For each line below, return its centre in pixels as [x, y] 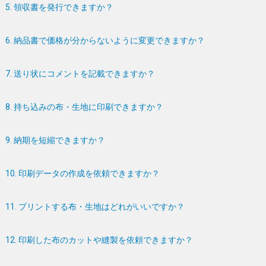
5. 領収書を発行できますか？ [60, 7]
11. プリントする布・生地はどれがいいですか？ [95, 207]
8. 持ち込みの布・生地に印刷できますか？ [85, 107]
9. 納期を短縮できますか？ [56, 140]
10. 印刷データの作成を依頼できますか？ [83, 173]
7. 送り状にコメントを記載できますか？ [80, 74]
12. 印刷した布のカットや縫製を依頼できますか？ [99, 240]
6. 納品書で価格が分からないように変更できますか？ [105, 40]
